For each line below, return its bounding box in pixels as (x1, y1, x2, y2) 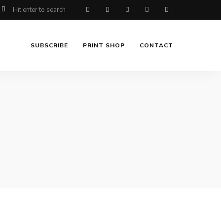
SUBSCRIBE (31, 41, 68, 50)
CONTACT (140, 41, 173, 50)
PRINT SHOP (83, 41, 125, 50)
